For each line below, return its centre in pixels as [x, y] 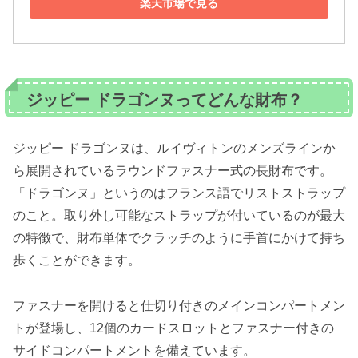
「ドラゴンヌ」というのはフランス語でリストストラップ [179, 193]
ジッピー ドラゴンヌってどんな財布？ [165, 100]
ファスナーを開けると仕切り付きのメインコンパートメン [179, 305]
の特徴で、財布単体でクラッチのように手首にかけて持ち [179, 238]
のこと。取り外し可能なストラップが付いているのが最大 [179, 216]
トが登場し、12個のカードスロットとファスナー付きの [173, 328]
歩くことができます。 [77, 261]
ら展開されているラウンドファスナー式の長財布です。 [173, 171]
